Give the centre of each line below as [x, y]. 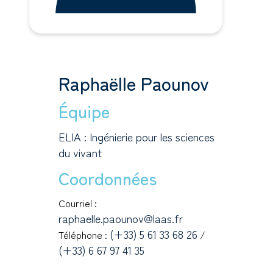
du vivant [80, 152]
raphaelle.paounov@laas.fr [121, 218]
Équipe [84, 111]
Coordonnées [108, 178]
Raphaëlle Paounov [134, 83]
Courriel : [78, 203]
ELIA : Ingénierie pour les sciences [136, 136]
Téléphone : [84, 234]
